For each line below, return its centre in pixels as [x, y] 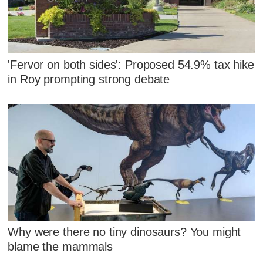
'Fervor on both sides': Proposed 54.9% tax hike [131, 65]
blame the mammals [60, 246]
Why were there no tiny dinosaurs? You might [124, 232]
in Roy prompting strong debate [89, 80]
